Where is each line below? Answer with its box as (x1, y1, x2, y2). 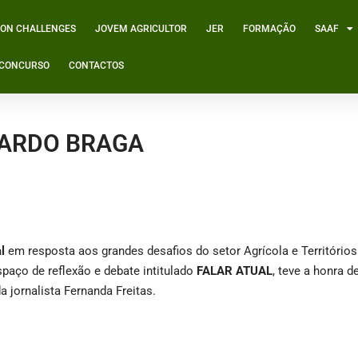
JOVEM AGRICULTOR (94, 22, 187, 34)
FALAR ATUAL (197, 263, 272, 278)
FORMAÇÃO (242, 22, 296, 34)
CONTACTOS (68, 59, 124, 71)
